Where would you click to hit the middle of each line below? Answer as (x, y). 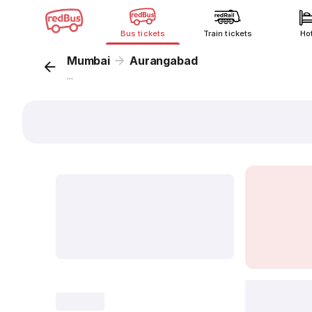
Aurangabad (164, 61)
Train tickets (228, 33)
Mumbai (88, 61)
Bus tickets (143, 33)
